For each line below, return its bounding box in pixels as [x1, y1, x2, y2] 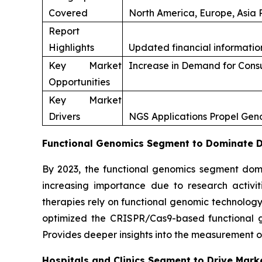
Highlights [49, 42, 94, 54]
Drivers [49, 111, 80, 123]
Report [49, 25, 80, 37]
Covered [49, 7, 88, 19]
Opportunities [49, 76, 110, 88]
